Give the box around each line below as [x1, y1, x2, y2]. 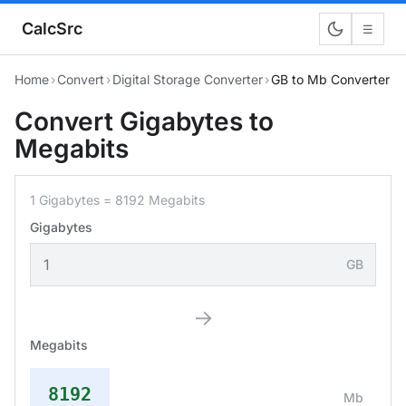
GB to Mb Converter [271, 72, 390, 87]
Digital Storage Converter [112, 72, 263, 87]
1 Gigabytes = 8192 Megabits [30, 192, 205, 208]
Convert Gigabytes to [14, 106, 274, 137]
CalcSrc [22, 19, 82, 38]
